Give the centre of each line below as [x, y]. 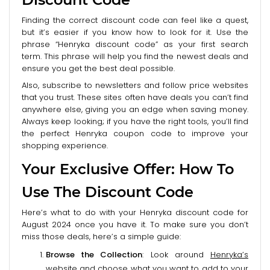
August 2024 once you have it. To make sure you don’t [135, 224]
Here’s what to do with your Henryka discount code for [135, 212]
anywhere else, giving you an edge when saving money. [135, 109]
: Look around [177, 254]
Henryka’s [230, 254]
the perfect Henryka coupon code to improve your [135, 133]
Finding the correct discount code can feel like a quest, [135, 20]
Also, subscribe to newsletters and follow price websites [135, 85]
